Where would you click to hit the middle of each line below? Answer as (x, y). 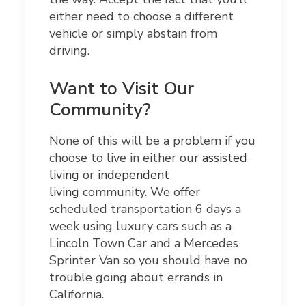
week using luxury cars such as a (140, 226)
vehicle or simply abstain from (133, 34)
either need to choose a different (141, 17)
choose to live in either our (126, 158)
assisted (225, 158)
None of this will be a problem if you (152, 141)
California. (76, 295)
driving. (69, 51)
